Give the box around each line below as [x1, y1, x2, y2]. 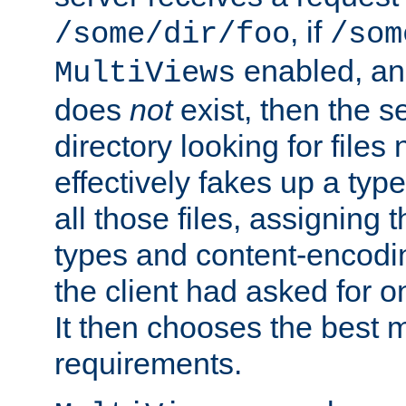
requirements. [54, 346, 242, 382]
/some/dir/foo [54, 17, 290, 53]
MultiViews [54, 56, 236, 92]
